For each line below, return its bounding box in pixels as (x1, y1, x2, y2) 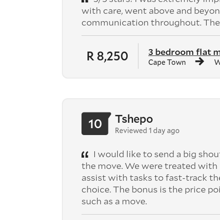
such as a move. (82, 195, 147, 207)
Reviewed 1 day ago (115, 125, 180, 135)
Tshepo (115, 111, 153, 126)
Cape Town (148, 57, 186, 67)
